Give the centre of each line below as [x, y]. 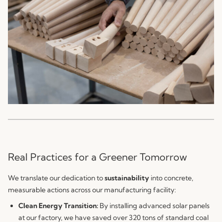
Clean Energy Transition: [58, 205]
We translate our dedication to [56, 178]
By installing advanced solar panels [154, 205]
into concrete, [171, 178]
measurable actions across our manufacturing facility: [92, 190]
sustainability [127, 178]
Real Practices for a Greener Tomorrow [97, 157]
